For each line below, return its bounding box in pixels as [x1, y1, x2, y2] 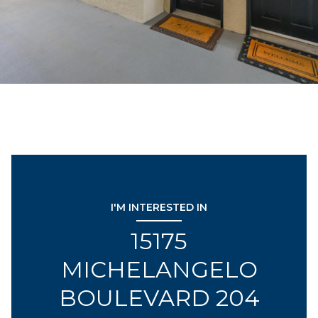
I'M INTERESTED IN [111, 201, 207, 214]
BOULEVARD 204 [58, 284, 260, 312]
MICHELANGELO [60, 256, 258, 283]
